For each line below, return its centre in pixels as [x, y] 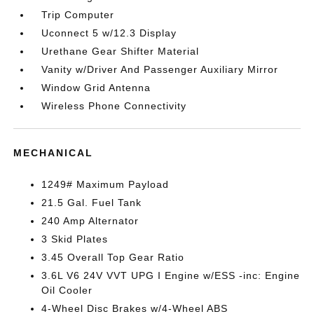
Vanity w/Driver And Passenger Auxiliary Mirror [160, 69]
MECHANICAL [54, 153]
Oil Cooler [67, 290]
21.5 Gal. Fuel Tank [92, 203]
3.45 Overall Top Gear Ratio [113, 257]
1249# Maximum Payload [105, 184]
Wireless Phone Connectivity [114, 106]
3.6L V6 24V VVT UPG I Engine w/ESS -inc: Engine [171, 275]
